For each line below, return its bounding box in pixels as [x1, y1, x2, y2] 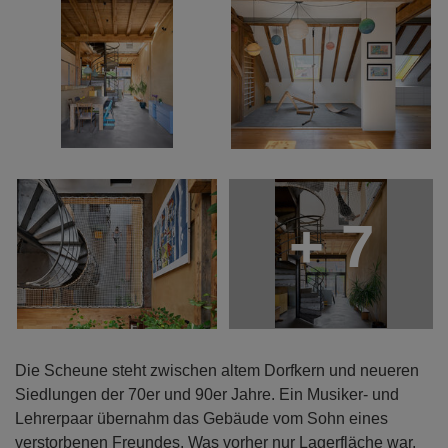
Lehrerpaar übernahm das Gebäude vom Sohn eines [15, 409, 388, 427]
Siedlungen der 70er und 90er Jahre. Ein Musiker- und [15, 385, 399, 403]
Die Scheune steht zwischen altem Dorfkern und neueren [15, 361, 419, 379]
